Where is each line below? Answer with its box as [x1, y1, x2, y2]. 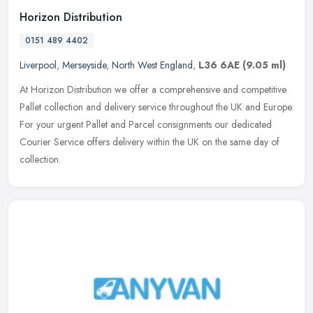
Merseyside [62, 57, 106, 72]
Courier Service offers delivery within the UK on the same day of [20, 134, 279, 149]
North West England [112, 57, 193, 72]
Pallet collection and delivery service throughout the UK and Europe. [20, 99, 293, 114]
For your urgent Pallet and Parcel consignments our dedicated [20, 117, 272, 131]
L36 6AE [198, 57, 240, 72]
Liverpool [20, 57, 57, 72]
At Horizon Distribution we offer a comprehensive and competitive [20, 82, 286, 96]
